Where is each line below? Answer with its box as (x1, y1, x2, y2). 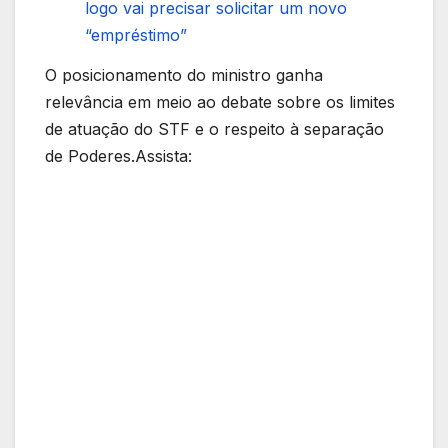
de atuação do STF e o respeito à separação (45, 119, 384, 140)
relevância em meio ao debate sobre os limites (45, 92, 395, 113)
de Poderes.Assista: (45, 146, 192, 167)
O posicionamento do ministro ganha (45, 65, 323, 86)
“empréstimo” (85, 25, 187, 46)
